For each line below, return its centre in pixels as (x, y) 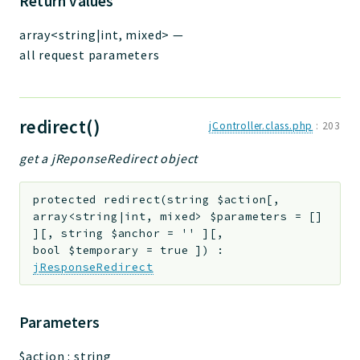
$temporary (104, 250)
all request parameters (90, 55)
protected (65, 199)
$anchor (135, 233)
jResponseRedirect (93, 267)
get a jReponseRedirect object (109, 159)
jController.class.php (261, 126)
